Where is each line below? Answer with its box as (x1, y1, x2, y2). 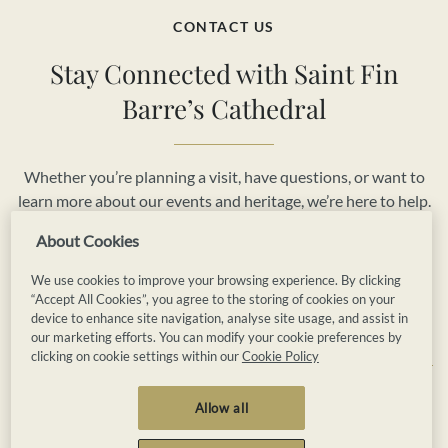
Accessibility (254, 409, 334, 425)
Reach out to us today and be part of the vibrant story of (33, 216, 415, 234)
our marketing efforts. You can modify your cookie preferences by (30, 329, 402, 344)
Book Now (124, 299, 199, 317)
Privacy (107, 388, 155, 404)
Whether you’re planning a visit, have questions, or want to (23, 168, 425, 186)
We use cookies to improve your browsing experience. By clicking (30, 272, 401, 287)
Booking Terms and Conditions (64, 409, 255, 425)
